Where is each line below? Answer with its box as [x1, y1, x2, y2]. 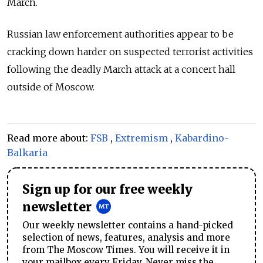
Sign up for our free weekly [22, 182, 193, 198]
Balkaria [7, 147, 48, 159]
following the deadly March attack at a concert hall [7, 63, 235, 76]
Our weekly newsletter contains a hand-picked [22, 220, 233, 231]
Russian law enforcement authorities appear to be [7, 28, 234, 41]
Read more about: [7, 132, 90, 144]
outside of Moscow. [7, 81, 95, 93]
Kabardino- [175, 132, 229, 144]
